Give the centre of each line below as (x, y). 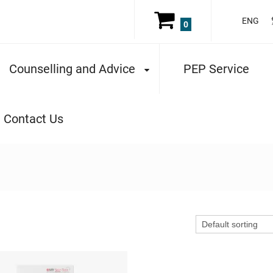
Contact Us (34, 119)
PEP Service (216, 69)
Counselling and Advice (72, 69)
